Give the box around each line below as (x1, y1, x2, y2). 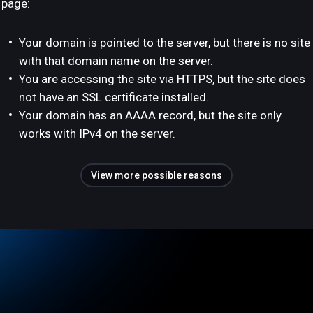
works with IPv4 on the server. (19, 126, 175, 140)
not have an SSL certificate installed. (19, 90, 209, 104)
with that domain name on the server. (19, 54, 213, 68)
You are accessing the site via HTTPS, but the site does (19, 72, 305, 86)
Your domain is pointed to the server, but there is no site (19, 36, 310, 50)
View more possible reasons (91, 170, 222, 181)
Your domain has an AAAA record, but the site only (19, 108, 282, 122)
